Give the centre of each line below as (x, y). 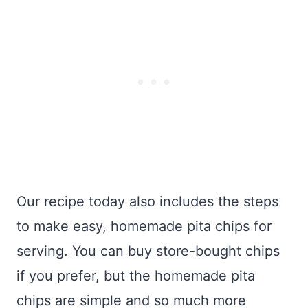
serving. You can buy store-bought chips (148, 251)
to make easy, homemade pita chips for (144, 226)
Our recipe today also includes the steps (147, 201)
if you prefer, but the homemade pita (136, 276)
